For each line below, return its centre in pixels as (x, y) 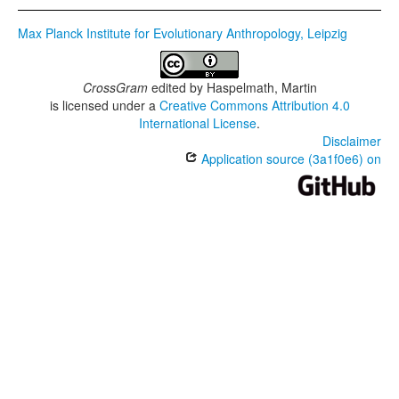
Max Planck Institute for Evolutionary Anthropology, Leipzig (183, 33)
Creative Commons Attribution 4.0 (254, 105)
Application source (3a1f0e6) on (289, 159)
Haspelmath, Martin (261, 87)
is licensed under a (104, 105)
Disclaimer (352, 141)
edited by (177, 87)
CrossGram (115, 87)
